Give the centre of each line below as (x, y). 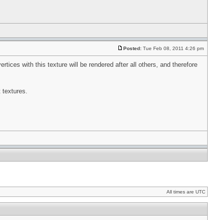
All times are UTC (186, 192)
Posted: (132, 48)
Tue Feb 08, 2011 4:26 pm (173, 48)
